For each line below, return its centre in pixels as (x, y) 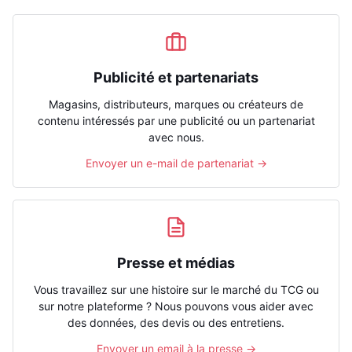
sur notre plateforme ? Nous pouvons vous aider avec (176, 306)
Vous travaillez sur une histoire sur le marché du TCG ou (176, 290)
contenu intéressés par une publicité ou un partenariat (176, 121)
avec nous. (176, 137)
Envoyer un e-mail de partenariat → (176, 163)
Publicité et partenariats (176, 77)
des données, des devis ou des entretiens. (176, 323)
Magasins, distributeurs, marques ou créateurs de (176, 104)
